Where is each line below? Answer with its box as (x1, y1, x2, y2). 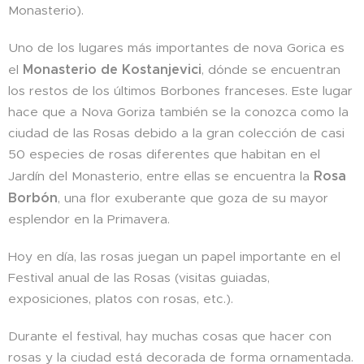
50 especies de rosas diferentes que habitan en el (8, 146, 320, 162)
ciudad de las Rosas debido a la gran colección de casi (8, 125, 344, 141)
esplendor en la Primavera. (8, 211, 174, 227)
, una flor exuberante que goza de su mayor (58, 190, 328, 206)
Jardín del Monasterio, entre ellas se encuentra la (8, 168, 314, 184)
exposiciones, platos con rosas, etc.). (8, 291, 233, 307)
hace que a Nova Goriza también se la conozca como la (8, 104, 349, 120)
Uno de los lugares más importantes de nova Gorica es (8, 40, 344, 56)
